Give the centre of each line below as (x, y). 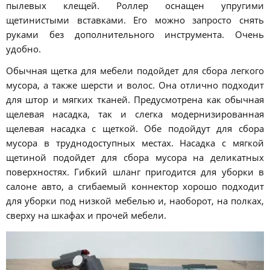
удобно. (24, 49)
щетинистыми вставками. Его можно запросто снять (135, 20)
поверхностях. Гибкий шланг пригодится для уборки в (135, 171)
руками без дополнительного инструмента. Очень (135, 35)
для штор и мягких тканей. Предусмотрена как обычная (135, 99)
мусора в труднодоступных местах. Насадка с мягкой (135, 143)
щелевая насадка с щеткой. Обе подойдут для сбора (135, 128)
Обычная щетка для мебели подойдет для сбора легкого (135, 70)
